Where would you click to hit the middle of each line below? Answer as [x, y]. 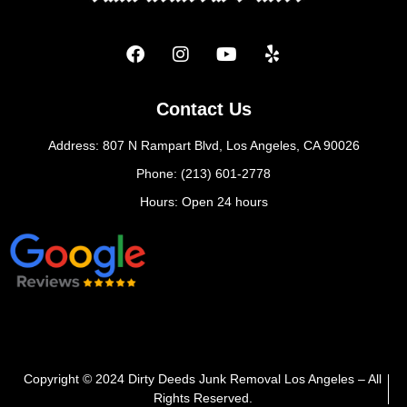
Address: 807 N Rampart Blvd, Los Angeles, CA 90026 [203, 145]
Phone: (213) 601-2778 [203, 173]
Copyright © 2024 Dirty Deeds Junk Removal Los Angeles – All [203, 379]
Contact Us [203, 109]
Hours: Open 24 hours [203, 201]
